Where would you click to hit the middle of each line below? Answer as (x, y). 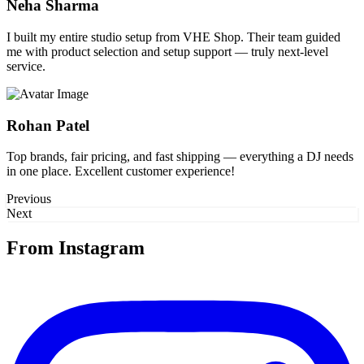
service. (26, 66)
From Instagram (76, 248)
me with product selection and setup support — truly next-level (167, 51)
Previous (29, 199)
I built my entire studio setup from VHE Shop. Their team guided (173, 37)
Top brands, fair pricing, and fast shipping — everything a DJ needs (180, 157)
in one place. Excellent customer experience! (121, 171)
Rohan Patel (48, 125)
